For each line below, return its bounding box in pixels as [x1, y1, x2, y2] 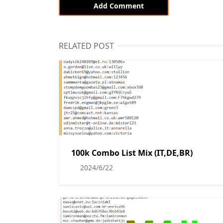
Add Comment [94, 1, 144, 10]
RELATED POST [59, 40, 114, 51]
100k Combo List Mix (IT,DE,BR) [71, 147, 193, 158]
